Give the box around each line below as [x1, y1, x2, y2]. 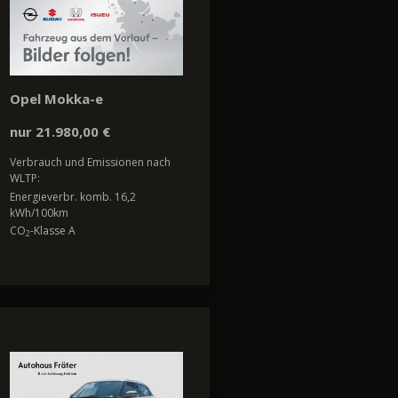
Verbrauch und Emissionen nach [10, 155, 171, 171]
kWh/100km [10, 204, 68, 220]
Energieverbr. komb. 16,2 [10, 188, 136, 204]
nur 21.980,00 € [10, 123, 110, 141]
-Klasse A [30, 223, 76, 239]
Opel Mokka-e [10, 90, 103, 108]
